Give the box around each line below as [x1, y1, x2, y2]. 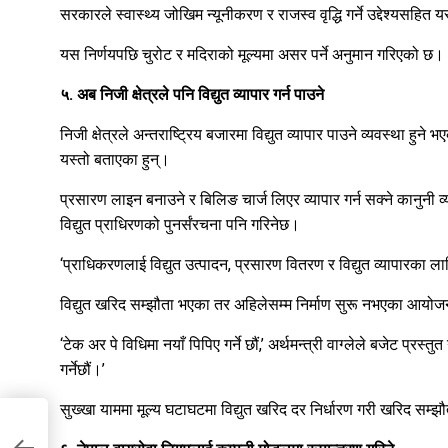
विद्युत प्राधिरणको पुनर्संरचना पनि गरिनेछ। [60, 215, 300, 235]
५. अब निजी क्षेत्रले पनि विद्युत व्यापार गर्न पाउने [60, 85, 324, 105]
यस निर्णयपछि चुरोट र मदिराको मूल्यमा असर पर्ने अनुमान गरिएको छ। [60, 45, 444, 65]
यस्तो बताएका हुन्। [60, 150, 170, 170]
